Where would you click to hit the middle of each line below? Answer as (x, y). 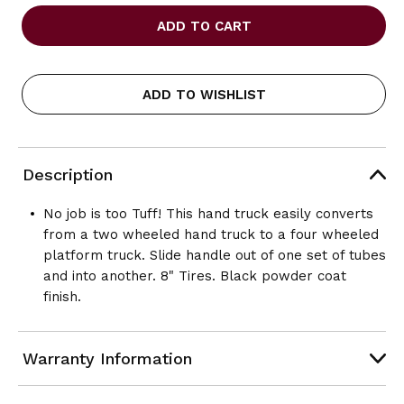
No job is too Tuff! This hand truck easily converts (208, 213)
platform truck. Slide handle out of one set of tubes (214, 255)
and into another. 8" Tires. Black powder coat (194, 275)
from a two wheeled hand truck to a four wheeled (211, 234)
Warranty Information (107, 358)
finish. (62, 296)
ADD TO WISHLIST (204, 94)
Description (67, 174)
